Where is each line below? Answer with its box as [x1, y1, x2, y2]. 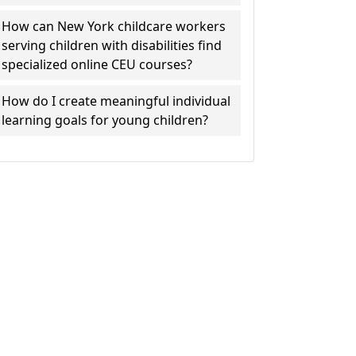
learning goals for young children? [2, 111, 209, 129]
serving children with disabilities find [2, 37, 222, 54]
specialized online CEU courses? [2, 56, 193, 73]
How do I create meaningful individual [2, 92, 231, 110]
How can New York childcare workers [2, 17, 226, 35]
